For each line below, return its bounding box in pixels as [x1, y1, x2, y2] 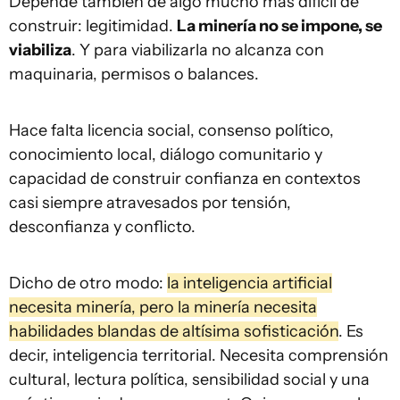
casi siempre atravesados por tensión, [9, 192, 291, 212]
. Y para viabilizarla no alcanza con [71, 39, 324, 60]
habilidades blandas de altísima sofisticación [9, 321, 338, 341]
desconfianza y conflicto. [9, 216, 196, 237]
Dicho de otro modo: [9, 272, 167, 293]
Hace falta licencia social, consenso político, [9, 120, 334, 140]
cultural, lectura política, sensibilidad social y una [9, 369, 370, 389]
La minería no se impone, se [177, 15, 382, 36]
